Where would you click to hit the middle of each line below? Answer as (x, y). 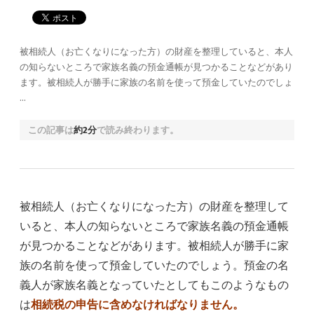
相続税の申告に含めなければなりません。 (137, 305)
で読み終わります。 (138, 130)
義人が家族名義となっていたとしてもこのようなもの (154, 285)
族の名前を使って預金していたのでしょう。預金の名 (154, 265)
